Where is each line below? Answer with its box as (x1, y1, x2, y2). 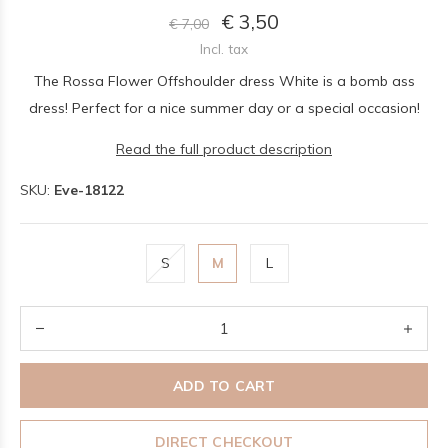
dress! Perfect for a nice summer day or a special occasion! (28, 99, 420, 117)
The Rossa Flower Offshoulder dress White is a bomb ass (33, 72, 415, 90)
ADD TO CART (173, 376, 275, 395)
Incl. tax (200, 40, 248, 57)
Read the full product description (116, 140, 332, 158)
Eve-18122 (54, 181, 124, 199)
